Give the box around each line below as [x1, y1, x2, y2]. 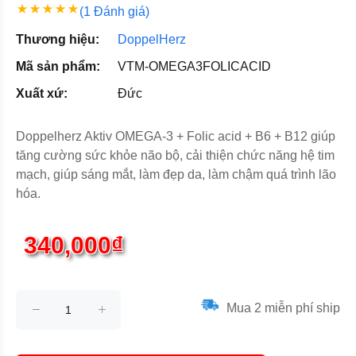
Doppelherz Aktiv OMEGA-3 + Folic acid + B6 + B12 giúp [16, 130, 335, 143]
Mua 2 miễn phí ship [223, 300, 340, 315]
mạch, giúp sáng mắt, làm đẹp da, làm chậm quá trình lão [16, 168, 336, 181]
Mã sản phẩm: [16, 60, 100, 73]
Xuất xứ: [16, 87, 68, 100]
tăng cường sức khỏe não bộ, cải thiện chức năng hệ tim [16, 149, 335, 162]
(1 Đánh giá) [79, 5, 149, 18]
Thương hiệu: [16, 33, 99, 46]
